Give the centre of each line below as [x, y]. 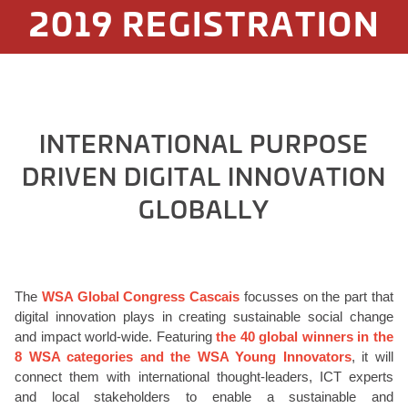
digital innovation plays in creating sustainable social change [204, 316]
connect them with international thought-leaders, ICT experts [204, 377]
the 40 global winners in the [305, 337]
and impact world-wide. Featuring [116, 337]
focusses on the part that [317, 296]
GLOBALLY [204, 208]
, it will [372, 357]
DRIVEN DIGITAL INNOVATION [204, 175]
